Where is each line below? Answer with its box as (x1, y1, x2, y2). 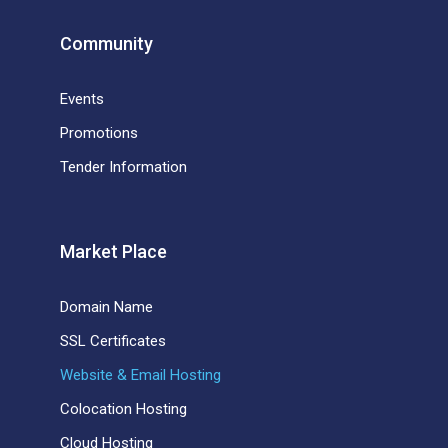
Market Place (60, 240, 167, 262)
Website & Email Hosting (60, 365, 221, 384)
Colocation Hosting (60, 399, 187, 418)
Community (60, 32, 153, 54)
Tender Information (60, 157, 187, 176)
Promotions (60, 123, 138, 142)
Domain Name (60, 297, 153, 316)
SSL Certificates (60, 331, 166, 350)
